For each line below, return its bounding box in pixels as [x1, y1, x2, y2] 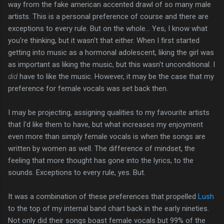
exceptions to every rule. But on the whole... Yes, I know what [8, 24, 207, 33]
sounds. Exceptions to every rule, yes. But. [8, 168, 145, 177]
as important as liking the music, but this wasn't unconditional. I [8, 60, 215, 69]
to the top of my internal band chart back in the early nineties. [8, 204, 209, 213]
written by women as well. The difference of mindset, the [8, 144, 195, 153]
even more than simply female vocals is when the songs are [8, 132, 205, 141]
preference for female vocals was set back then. [8, 84, 168, 93]
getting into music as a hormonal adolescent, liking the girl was [8, 48, 214, 57]
